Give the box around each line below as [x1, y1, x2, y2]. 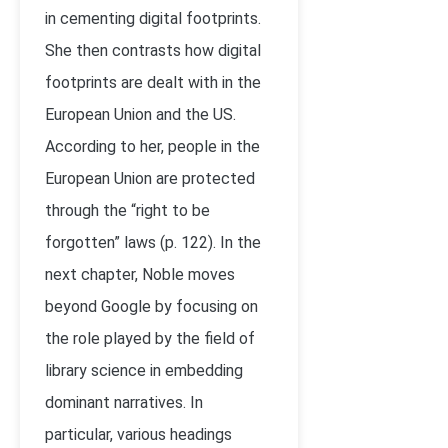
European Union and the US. [45, 105, 236, 124]
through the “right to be [45, 201, 210, 220]
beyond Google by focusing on [45, 297, 258, 316]
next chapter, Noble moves [45, 265, 235, 284]
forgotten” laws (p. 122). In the [45, 233, 261, 252]
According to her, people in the [45, 137, 260, 156]
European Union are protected [45, 169, 255, 188]
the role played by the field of [45, 329, 255, 348]
